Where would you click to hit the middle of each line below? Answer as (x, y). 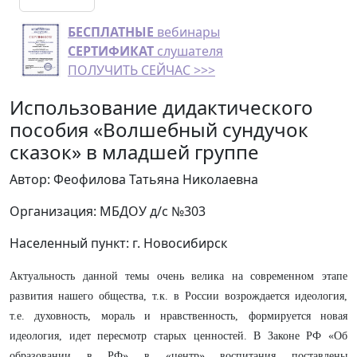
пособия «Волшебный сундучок (159, 129)
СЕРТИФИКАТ (111, 51)
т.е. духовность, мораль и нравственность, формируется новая (178, 316)
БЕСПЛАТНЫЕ (111, 32)
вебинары (187, 32)
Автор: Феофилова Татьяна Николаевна (134, 179)
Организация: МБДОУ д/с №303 (108, 211)
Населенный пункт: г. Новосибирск (118, 243)
